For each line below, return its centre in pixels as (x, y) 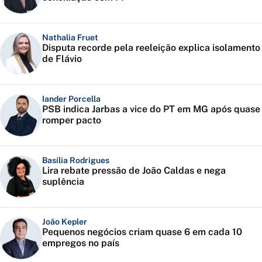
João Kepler (65, 222)
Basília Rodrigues (76, 161)
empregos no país (81, 243)
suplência (63, 182)
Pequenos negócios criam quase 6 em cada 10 (142, 232)
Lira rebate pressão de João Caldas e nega (134, 171)
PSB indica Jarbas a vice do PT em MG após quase (151, 109)
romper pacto (72, 120)
